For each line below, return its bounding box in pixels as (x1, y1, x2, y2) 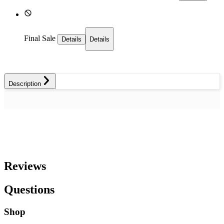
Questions (4, 182, 54, 196)
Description (8, 80, 41, 88)
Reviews (4, 159, 46, 172)
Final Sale (24, 34, 57, 43)
